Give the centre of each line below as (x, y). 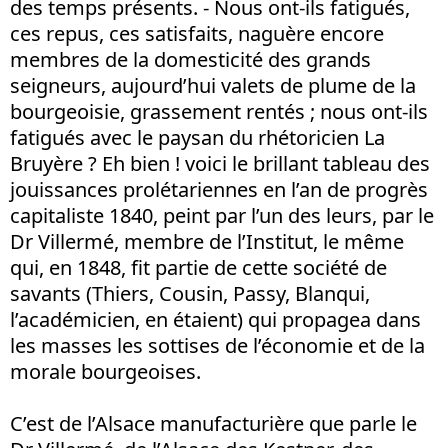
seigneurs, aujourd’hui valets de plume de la (213, 85)
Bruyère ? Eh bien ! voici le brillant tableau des (220, 163)
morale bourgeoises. (105, 371)
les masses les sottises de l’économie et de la (217, 345)
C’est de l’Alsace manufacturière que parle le (213, 423)
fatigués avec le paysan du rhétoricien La (197, 137)
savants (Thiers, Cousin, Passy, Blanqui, (190, 293)
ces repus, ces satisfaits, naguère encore (197, 33)
